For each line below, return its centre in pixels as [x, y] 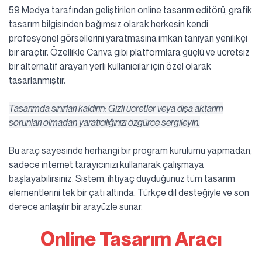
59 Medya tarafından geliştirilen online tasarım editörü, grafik [130, 10]
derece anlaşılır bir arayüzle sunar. [76, 207]
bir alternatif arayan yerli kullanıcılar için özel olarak [110, 66]
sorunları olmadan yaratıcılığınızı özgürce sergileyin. [104, 123]
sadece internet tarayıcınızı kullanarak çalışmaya [106, 165]
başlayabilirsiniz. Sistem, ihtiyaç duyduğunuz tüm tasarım [122, 179]
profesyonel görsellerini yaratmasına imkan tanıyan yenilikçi [128, 38]
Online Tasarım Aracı [131, 239]
